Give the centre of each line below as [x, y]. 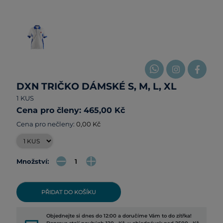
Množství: [32, 161]
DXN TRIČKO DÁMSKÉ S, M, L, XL [96, 87]
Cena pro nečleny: [46, 124]
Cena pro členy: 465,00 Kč [70, 111]
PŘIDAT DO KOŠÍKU [68, 192]
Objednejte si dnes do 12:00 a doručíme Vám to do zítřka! [119, 216]
